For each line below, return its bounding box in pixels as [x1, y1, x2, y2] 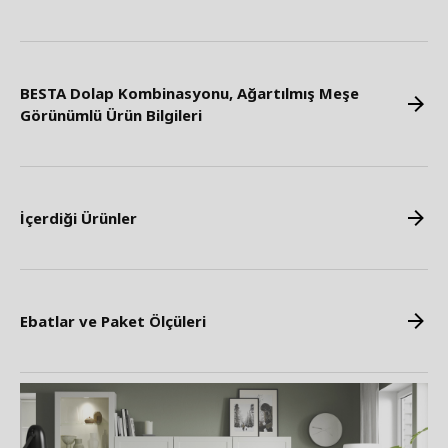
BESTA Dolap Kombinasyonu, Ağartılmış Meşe [20, 83, 359, 103]
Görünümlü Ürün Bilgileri [20, 105, 202, 125]
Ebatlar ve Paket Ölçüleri [20, 311, 206, 331]
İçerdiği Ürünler [20, 208, 137, 228]
